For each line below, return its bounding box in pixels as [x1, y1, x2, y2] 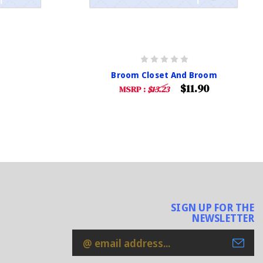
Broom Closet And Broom [111, 69, 217, 81]
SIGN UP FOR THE [171, 201, 254, 215]
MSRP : [119, 83, 147, 96]
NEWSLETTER [192, 211, 254, 225]
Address [72, 246, 113, 261]
